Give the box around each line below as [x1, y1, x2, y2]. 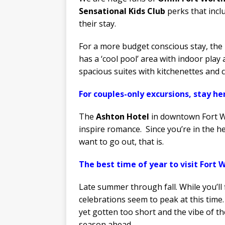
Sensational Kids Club [79, 5, 165, 17]
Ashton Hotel [96, 110, 149, 122]
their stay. [79, 18, 116, 29]
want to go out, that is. [79, 136, 164, 147]
